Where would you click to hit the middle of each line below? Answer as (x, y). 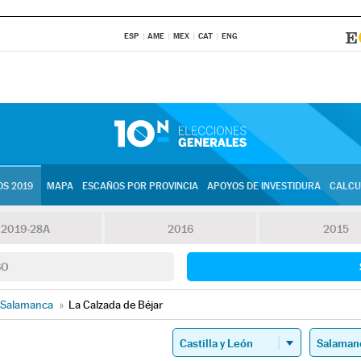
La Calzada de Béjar (116, 305)
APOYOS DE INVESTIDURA (263, 186)
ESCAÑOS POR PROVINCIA (140, 186)
